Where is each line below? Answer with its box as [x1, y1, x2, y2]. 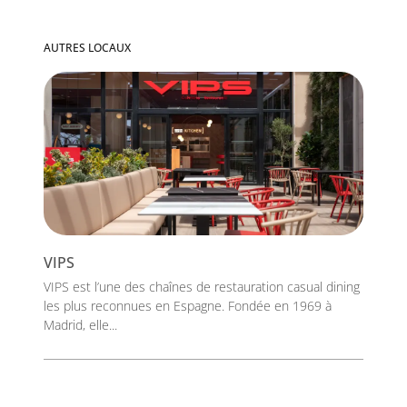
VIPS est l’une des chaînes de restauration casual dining [44, 278, 360, 296]
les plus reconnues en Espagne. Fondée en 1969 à [44, 297, 332, 315]
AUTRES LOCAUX [44, 40, 131, 56]
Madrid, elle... [44, 316, 117, 334]
